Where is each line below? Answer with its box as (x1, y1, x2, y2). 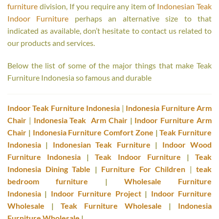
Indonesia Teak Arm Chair (31, 115, 128, 125)
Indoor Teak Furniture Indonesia (7, 103, 120, 113)
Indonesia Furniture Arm (126, 103, 212, 113)
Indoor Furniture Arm (134, 115, 212, 125)
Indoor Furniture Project (50, 189, 141, 198)
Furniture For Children (101, 164, 185, 174)
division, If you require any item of (38, 1, 157, 11)
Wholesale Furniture (124, 176, 212, 186)
